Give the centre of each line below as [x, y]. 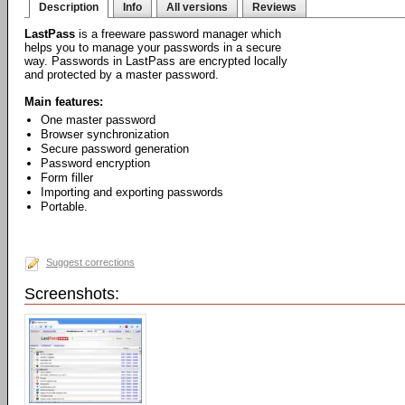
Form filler [67, 178]
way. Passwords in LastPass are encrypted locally [156, 61]
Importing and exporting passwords [132, 192]
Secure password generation [115, 149]
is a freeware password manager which [178, 34]
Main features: [64, 102]
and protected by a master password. [122, 75]
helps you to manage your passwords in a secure [153, 47]
